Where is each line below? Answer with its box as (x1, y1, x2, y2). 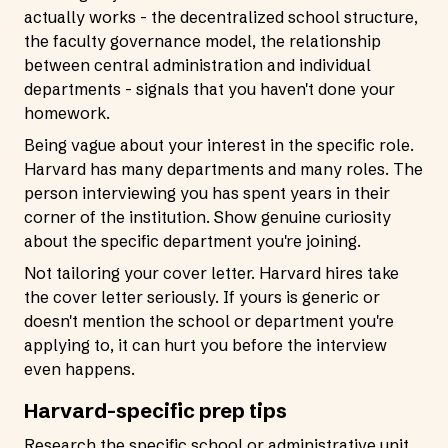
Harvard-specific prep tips (24, 398, 287, 423)
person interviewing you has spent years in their (24, 183, 390, 203)
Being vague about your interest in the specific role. (24, 135, 414, 155)
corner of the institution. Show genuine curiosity (24, 207, 391, 227)
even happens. (24, 359, 135, 379)
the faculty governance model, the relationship (24, 31, 381, 51)
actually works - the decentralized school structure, (24, 7, 418, 27)
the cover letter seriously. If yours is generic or (24, 287, 380, 307)
